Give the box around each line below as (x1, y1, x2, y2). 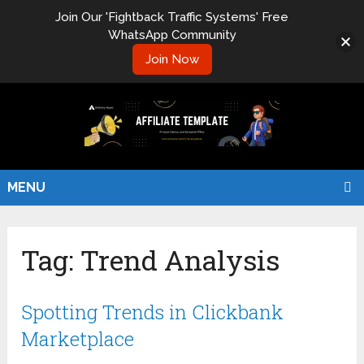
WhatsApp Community (107, 28, 236, 42)
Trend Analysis (80, 241, 280, 279)
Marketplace (21, 326, 135, 353)
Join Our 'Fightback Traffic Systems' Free (55, 10, 288, 24)
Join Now (145, 52, 199, 67)
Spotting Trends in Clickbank (21, 299, 284, 326)
